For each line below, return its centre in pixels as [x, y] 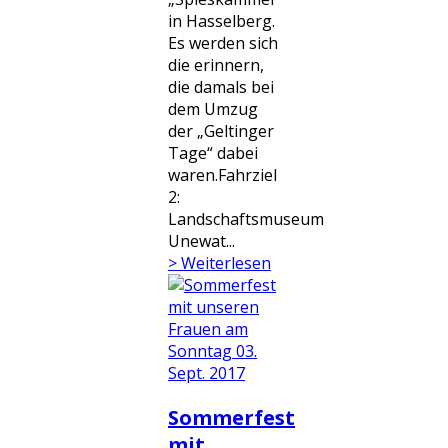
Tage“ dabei [213, 153]
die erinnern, [216, 65]
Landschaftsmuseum [246, 219]
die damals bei [221, 87]
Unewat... [201, 241]
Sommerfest [231, 417]
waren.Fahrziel [222, 175]
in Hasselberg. [221, 21]
